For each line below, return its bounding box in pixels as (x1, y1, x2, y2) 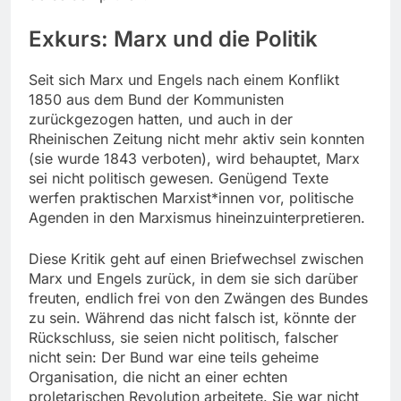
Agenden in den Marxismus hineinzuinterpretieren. (29, 209, 365, 227)
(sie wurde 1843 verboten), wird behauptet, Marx (29, 149, 360, 168)
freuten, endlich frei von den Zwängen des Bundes (29, 289, 368, 308)
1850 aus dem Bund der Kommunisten (29, 90, 284, 109)
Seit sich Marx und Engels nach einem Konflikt (29, 71, 339, 90)
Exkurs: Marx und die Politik (29, 26, 318, 53)
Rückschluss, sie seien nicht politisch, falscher (29, 328, 338, 347)
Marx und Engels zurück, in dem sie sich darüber (29, 269, 358, 288)
